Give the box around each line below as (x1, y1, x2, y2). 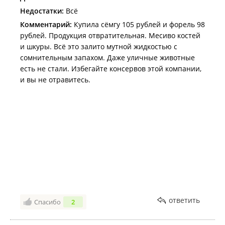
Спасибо (34, 197, 61, 206)
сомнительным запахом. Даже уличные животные (20, 53, 195, 62)
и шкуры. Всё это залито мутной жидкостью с (20, 42, 177, 51)
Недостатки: (20, 6, 64, 16)
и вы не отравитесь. (20, 75, 90, 84)
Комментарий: (20, 20, 72, 29)
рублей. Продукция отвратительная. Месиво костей (20, 31, 200, 40)
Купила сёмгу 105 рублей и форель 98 (72, 20, 205, 29)
